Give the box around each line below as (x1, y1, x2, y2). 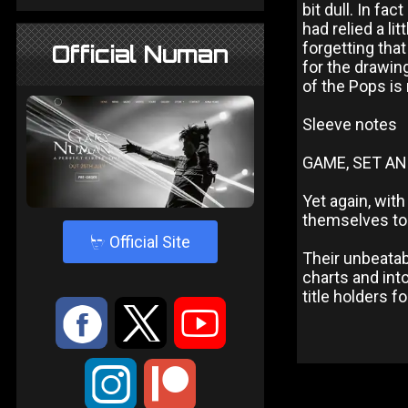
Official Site (106, 232, 190, 251)
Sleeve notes (302, 115, 397, 134)
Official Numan (52, 40, 229, 68)
